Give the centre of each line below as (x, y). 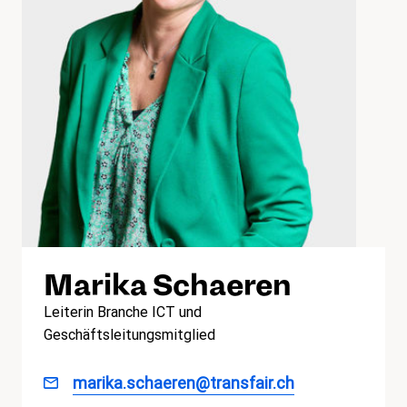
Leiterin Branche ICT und (123, 313)
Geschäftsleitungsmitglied (129, 335)
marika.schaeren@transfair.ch (184, 383)
